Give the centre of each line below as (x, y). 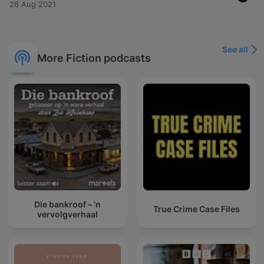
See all (235, 49)
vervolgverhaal (67, 214)
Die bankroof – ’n (67, 204)
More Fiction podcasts (94, 58)
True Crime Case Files (197, 209)
